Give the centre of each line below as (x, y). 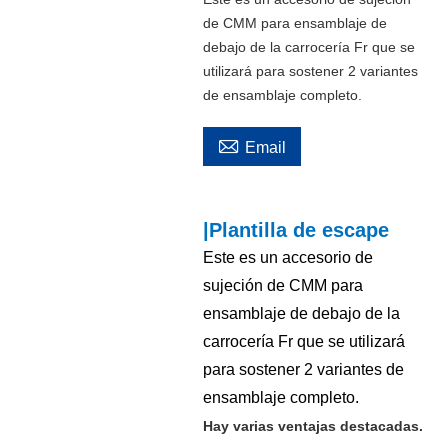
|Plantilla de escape (295, 229)
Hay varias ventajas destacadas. (312, 425)
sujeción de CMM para (282, 285)
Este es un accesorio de (287, 257)
